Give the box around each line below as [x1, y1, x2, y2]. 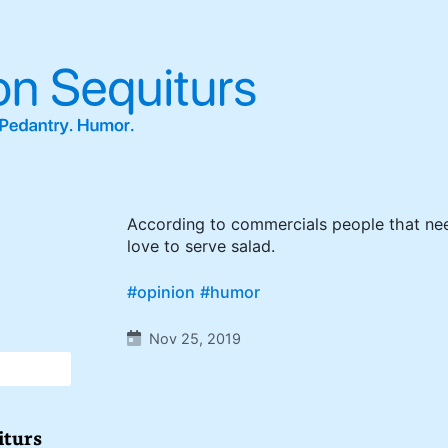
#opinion [127, 282, 196, 303]
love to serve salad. [127, 236, 276, 257]
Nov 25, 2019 [149, 330, 242, 349]
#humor [200, 282, 261, 303]
